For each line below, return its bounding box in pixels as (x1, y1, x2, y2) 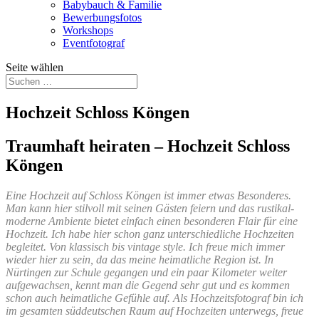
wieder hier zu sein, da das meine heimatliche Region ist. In (6, 253, 273, 266)
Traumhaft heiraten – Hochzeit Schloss (6, 136, 290, 155)
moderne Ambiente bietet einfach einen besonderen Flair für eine (6, 214, 298, 227)
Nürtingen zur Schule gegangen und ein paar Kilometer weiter (6, 266, 287, 278)
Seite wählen (6, 61, 63, 73)
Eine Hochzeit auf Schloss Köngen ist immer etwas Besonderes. (6, 189, 291, 202)
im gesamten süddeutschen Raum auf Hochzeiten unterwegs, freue (6, 304, 303, 317)
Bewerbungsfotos (63, 11, 142, 23)
